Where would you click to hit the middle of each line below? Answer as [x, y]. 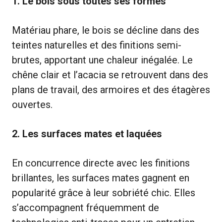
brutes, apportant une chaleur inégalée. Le [102, 60]
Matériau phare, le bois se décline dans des [106, 30]
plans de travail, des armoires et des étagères [111, 89]
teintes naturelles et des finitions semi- [97, 45]
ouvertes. [32, 104]
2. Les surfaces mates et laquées [87, 134]
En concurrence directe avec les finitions [101, 163]
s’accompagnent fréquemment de [85, 207]
